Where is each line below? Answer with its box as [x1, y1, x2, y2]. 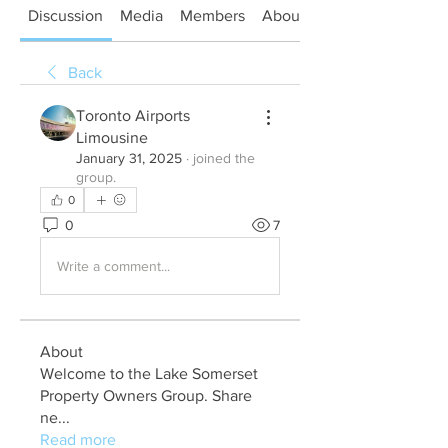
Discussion [28, 7, 104, 24]
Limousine [76, 129, 148, 146]
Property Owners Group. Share [40, 387, 252, 404]
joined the [193, 150, 255, 166]
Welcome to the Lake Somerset [40, 365, 258, 382]
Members [179, 7, 245, 24]
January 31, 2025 [76, 150, 182, 166]
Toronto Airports [76, 107, 190, 124]
